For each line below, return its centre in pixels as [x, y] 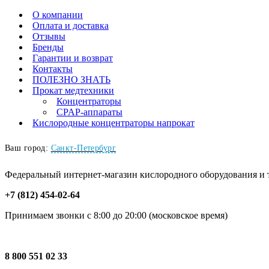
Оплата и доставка [71, 26]
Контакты [53, 69]
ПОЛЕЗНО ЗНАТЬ [71, 80]
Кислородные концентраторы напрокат [113, 123]
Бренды [48, 47]
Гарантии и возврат [73, 58]
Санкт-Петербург [83, 148]
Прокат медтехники [73, 90]
